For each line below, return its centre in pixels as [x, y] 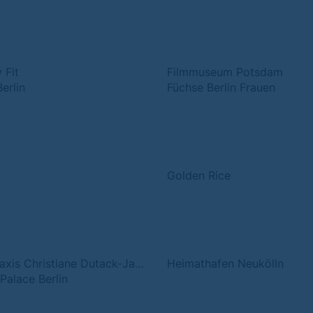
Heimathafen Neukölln [225, 263]
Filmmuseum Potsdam [225, 72]
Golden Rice [199, 175]
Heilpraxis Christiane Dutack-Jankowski [139, 263]
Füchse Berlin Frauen [221, 87]
